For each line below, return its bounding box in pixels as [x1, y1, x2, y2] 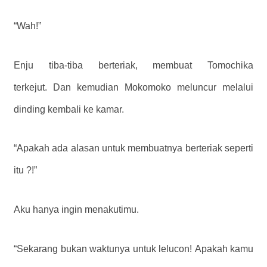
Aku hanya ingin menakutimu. [14, 204, 139, 215]
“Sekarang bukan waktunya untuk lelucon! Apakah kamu [14, 244, 253, 254]
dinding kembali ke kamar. [14, 104, 124, 114]
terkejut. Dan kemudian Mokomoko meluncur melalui [14, 82, 253, 92]
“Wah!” [14, 20, 41, 31]
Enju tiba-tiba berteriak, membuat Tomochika [14, 60, 253, 70]
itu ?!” [14, 165, 37, 176]
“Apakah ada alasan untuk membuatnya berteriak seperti [14, 143, 253, 154]
